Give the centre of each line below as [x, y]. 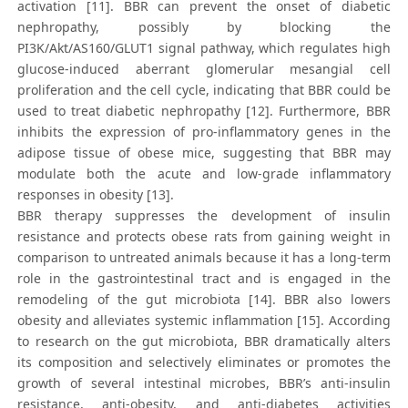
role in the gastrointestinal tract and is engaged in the [204, 279]
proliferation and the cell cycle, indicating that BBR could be [204, 90]
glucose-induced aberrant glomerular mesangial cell [204, 69]
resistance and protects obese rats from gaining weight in [204, 237]
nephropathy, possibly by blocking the [204, 27]
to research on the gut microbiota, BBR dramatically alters [204, 342]
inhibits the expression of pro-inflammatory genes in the [204, 132]
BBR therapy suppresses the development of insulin [204, 216]
